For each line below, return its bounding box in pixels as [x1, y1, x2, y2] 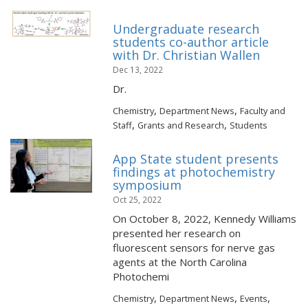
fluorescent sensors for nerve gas [113, 241, 276, 254]
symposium [113, 177, 182, 193]
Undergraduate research [113, 21, 260, 37]
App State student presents [113, 151, 279, 167]
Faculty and [240, 104, 286, 117]
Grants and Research [137, 119, 225, 131]
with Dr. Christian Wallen [113, 47, 261, 63]
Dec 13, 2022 [113, 64, 164, 75]
